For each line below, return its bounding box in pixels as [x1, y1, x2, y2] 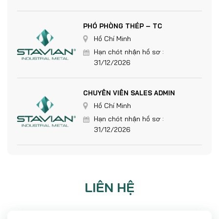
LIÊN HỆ [85, 179, 134, 196]
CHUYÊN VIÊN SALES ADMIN [83, 89, 175, 97]
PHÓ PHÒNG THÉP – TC [83, 22, 162, 30]
